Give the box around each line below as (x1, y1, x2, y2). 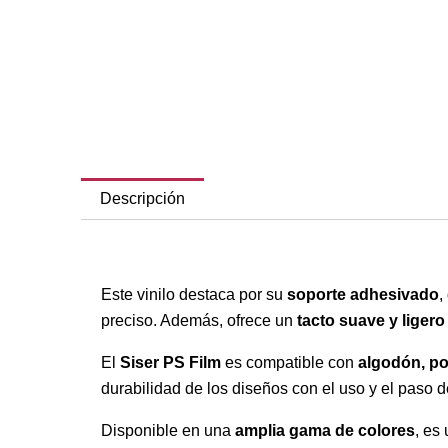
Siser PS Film (119, 353, 221, 371)
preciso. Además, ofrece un (100, 311, 297, 329)
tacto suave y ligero (296, 311, 445, 329)
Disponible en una (100, 421, 235, 439)
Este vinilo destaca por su (100, 285, 287, 303)
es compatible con (220, 353, 358, 371)
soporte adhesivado (286, 285, 439, 303)
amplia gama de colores (234, 421, 415, 439)
